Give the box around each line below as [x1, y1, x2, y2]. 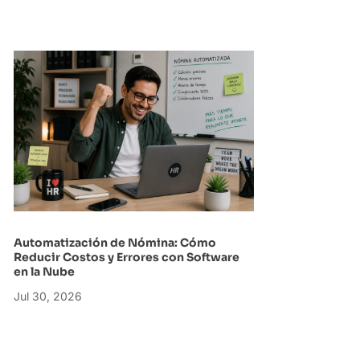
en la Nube [13, 264, 77, 279]
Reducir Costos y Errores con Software [13, 249, 239, 264]
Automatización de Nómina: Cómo [13, 235, 216, 250]
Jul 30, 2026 [13, 288, 82, 303]
